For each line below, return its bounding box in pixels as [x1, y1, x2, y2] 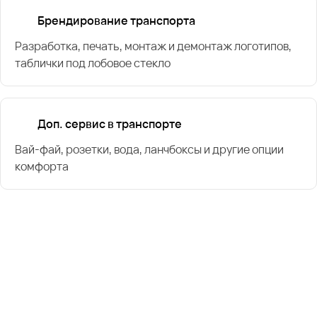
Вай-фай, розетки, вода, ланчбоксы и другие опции [15, 141, 284, 157]
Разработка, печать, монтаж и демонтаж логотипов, [15, 38, 292, 54]
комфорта [15, 158, 69, 174]
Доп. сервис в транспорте [38, 115, 182, 132]
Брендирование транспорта [38, 12, 195, 28]
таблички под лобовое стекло [15, 54, 171, 71]
